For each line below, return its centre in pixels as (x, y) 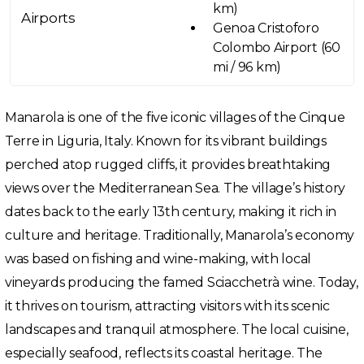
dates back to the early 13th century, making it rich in (171, 212)
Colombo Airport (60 (277, 48)
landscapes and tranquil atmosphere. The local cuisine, (177, 330)
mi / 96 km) (247, 67)
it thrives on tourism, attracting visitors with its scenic (167, 306)
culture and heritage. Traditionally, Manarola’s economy (180, 236)
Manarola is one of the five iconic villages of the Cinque (175, 118)
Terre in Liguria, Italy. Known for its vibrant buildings (166, 141)
